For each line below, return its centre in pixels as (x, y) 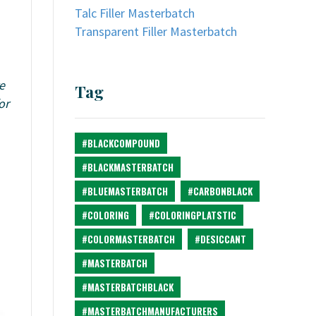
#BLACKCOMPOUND (121, 143)
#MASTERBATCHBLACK (128, 287)
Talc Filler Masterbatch (135, 13)
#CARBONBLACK (220, 191)
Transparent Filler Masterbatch (156, 31)
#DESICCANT (220, 239)
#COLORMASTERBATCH (128, 239)
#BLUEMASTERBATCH (125, 191)
